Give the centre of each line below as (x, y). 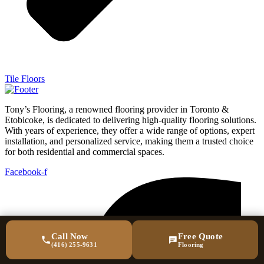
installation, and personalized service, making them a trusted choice (129, 141)
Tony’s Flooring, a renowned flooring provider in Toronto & (117, 110)
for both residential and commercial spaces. (85, 152)
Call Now (70, 236)
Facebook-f (26, 172)
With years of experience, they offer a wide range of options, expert (130, 131)
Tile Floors (25, 79)
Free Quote (200, 236)
